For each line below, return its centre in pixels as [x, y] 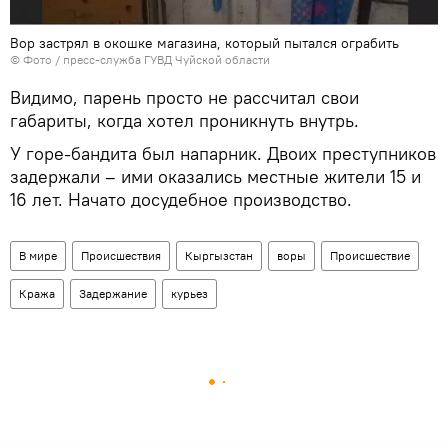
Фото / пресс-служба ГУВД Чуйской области [146, 59]
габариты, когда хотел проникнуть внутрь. [184, 120]
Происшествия [121, 255]
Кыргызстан [219, 255]
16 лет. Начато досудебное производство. [181, 199]
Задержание [113, 293]
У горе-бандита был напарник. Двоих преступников [223, 153]
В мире [38, 255]
